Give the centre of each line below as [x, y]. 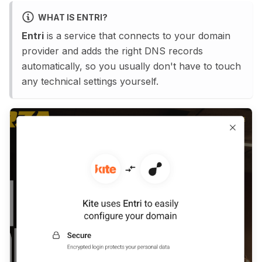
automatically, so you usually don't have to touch [131, 66]
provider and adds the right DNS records [112, 51]
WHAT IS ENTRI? [73, 17]
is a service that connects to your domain [137, 36]
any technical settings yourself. [90, 82]
